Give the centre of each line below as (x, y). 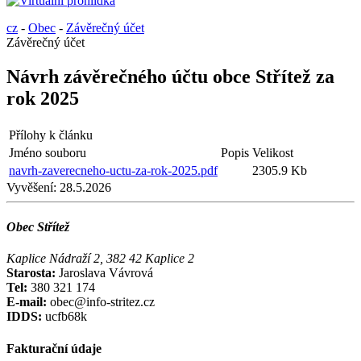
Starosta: (33, 273)
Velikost (273, 152)
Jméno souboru (48, 152)
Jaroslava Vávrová (106, 273)
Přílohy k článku (51, 135)
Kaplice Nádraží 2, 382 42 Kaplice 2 (100, 259)
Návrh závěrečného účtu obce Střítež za (170, 76)
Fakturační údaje (54, 348)
